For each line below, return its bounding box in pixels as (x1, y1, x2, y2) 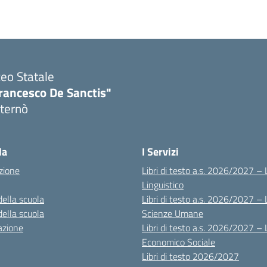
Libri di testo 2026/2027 (142, 249, 239, 263)
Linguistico (142, 178, 184, 192)
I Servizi (142, 144, 179, 160)
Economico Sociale (142, 235, 215, 249)
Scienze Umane (142, 206, 203, 221)
